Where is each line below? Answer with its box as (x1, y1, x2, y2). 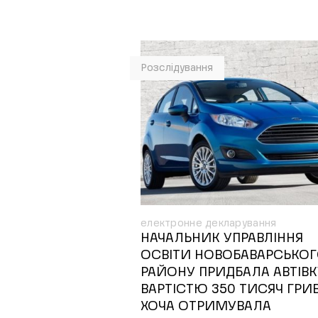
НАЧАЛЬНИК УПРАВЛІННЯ (141, 232, 303, 245)
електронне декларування (141, 219, 277, 229)
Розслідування (141, 63, 213, 73)
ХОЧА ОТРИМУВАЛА (141, 300, 271, 313)
